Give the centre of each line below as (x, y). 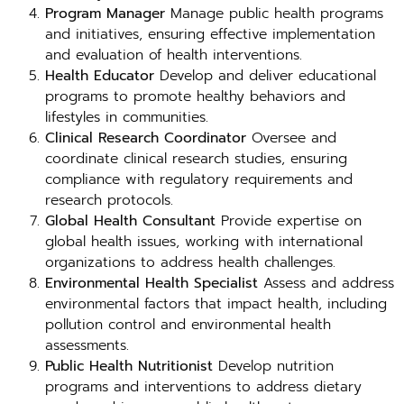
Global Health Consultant (130, 221)
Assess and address (326, 283)
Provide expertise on (289, 221)
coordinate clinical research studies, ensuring (196, 159)
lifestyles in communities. (127, 117)
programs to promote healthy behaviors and (195, 96)
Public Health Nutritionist (129, 366)
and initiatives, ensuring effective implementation (210, 34)
